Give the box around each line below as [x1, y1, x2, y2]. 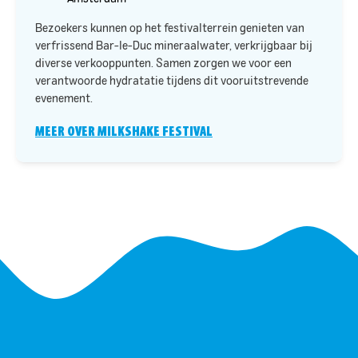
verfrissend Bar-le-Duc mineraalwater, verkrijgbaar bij [35, 40, 312, 52]
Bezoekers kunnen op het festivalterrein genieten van [35, 22, 304, 34]
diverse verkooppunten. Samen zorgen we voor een [35, 58, 292, 70]
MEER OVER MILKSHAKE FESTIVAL [35, 123, 213, 139]
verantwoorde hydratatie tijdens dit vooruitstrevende [35, 75, 308, 87]
